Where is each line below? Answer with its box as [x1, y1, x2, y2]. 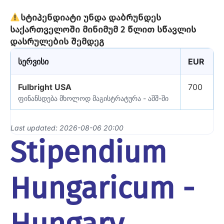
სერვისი [18, 56, 48, 67]
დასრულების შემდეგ [10, 36, 104, 47]
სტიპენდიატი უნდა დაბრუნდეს [20, 12, 161, 23]
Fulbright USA [18, 82, 71, 92]
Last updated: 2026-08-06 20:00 [10, 123, 123, 132]
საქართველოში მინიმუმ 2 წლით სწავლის [10, 24, 196, 35]
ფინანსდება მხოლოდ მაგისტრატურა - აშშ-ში [18, 94, 168, 103]
